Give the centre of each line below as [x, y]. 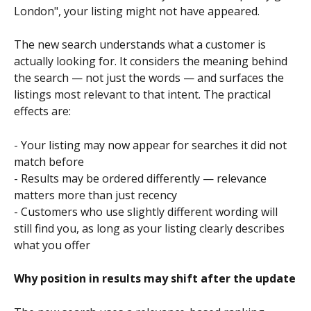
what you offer [52, 245]
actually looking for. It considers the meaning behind [152, 61]
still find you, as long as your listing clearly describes [151, 228]
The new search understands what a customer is [141, 45]
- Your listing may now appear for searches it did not [152, 145]
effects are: [42, 111]
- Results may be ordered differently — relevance [142, 178]
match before [49, 161]
